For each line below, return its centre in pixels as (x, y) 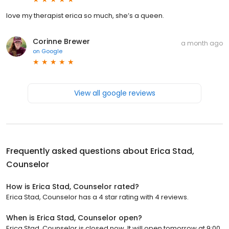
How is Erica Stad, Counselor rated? (73, 187)
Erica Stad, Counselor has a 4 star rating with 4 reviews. (97, 197)
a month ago (202, 43)
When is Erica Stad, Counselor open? (74, 218)
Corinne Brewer (61, 42)
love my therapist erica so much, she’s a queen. (85, 16)
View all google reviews (114, 93)
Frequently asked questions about (78, 151)
